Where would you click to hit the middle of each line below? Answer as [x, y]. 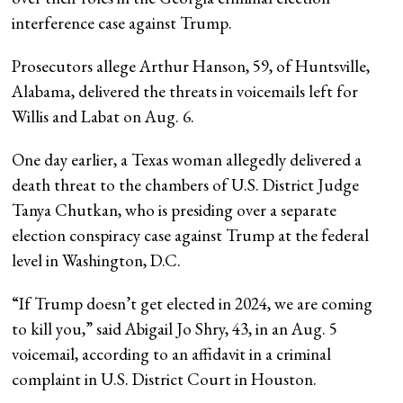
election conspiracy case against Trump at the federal [191, 235]
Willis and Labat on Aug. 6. [103, 116]
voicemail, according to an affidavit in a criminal [172, 354]
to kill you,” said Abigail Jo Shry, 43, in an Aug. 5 [175, 328]
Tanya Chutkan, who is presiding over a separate [175, 210]
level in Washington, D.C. [97, 260]
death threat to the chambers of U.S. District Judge [186, 184]
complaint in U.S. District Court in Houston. [165, 379]
